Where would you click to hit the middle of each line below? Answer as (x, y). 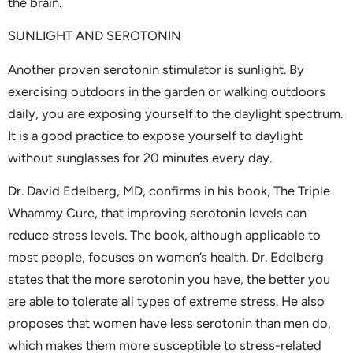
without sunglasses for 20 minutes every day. (140, 157)
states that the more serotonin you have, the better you (169, 279)
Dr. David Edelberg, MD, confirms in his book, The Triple (169, 191)
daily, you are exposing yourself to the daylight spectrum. (175, 113)
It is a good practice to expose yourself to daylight (155, 135)
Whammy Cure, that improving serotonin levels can (157, 213)
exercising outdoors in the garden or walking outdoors (167, 91)
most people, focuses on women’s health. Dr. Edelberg (166, 257)
